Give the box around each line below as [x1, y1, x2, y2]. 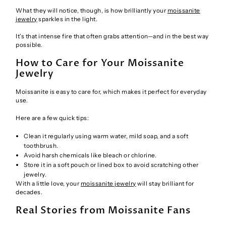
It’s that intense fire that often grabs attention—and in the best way [16, 32, 209, 40]
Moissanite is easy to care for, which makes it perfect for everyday [16, 88, 207, 96]
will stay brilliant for [136, 179, 194, 187]
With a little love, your [16, 179, 81, 187]
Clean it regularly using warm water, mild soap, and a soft [24, 132, 189, 140]
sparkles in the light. [37, 15, 98, 23]
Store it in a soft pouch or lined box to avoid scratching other [24, 160, 199, 168]
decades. [16, 188, 43, 196]
